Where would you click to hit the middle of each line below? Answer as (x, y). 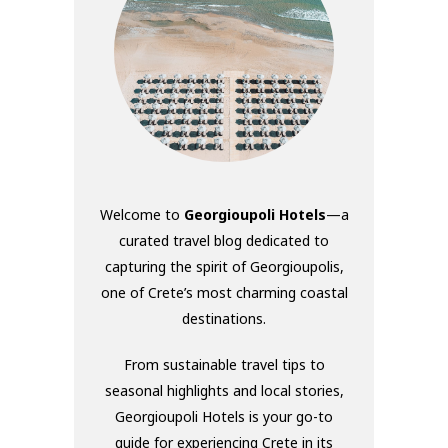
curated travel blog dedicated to (224, 240)
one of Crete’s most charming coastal (224, 292)
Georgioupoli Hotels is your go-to (224, 416)
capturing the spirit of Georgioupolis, (224, 266)
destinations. (224, 318)
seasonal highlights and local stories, (224, 390)
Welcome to (141, 214)
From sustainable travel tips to (224, 364)
